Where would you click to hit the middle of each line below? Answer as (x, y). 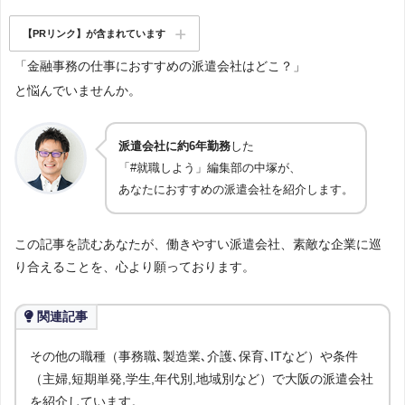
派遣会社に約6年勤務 (174, 146)
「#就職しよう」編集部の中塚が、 (210, 168)
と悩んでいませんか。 (78, 91)
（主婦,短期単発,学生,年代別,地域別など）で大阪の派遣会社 (202, 379)
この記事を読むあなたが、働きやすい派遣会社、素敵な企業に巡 (198, 245)
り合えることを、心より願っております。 (135, 267)
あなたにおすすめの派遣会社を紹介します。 (236, 190)
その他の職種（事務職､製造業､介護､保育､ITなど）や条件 (194, 357)
